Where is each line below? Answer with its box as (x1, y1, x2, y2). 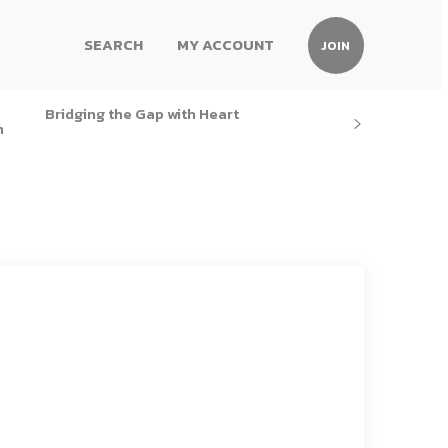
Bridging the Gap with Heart (45, 102, 240, 125)
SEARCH (84, 33, 144, 56)
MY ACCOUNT (177, 33, 275, 56)
